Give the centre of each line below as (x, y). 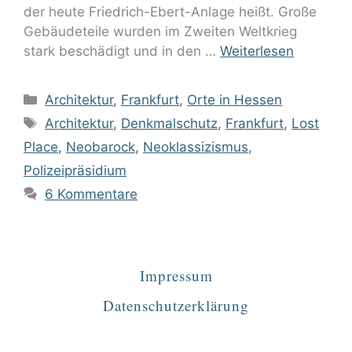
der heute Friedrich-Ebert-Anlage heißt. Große (170, 12)
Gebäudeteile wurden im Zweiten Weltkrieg (160, 32)
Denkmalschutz (170, 124)
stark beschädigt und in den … (122, 51)
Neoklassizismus (196, 147)
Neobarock (101, 147)
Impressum (176, 276)
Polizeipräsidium (75, 171)
